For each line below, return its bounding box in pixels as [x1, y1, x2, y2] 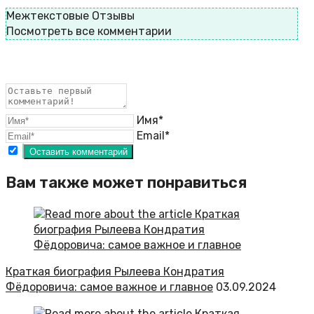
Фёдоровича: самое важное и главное [6, 280, 213, 294]
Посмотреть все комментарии [6, 24, 172, 38]
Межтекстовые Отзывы [6, 8, 135, 22]
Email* [137, 128, 170, 142]
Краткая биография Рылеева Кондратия [6, 264, 224, 278]
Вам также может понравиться [6, 172, 247, 192]
